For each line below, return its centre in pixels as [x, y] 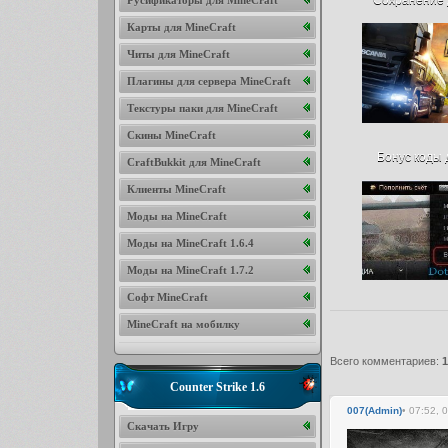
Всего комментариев [382, 360]
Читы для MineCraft [178, 54]
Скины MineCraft [171, 135]
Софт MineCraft [167, 297]
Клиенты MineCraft [176, 189]
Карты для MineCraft [181, 27]
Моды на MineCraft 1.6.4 [190, 243]
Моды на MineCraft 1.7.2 [190, 270]
